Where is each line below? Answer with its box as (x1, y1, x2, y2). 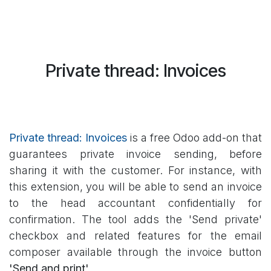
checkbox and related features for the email (9, 229, 262, 243)
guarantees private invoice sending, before (9, 148, 262, 161)
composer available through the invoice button (9, 246, 262, 259)
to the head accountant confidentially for (9, 197, 262, 210)
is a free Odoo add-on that (127, 131, 262, 145)
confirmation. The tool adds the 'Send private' (9, 213, 262, 226)
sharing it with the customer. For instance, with (9, 164, 262, 177)
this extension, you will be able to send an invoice (9, 180, 262, 194)
